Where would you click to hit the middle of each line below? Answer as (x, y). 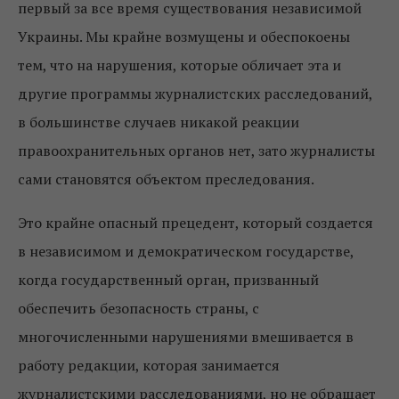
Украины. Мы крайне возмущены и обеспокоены (184, 37)
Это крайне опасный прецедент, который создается (195, 223)
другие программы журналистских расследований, (195, 94)
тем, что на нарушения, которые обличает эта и (179, 65)
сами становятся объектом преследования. (166, 179)
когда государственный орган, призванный (168, 280)
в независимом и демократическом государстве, (186, 252)
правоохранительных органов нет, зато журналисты (196, 151)
